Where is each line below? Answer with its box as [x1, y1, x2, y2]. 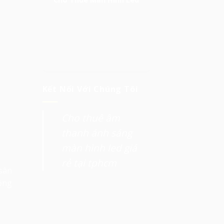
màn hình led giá [61, 140, 137, 154]
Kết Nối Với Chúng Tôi [42, 83, 138, 95]
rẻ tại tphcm [61, 155, 116, 169]
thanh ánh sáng [61, 125, 132, 139]
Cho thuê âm [61, 110, 120, 124]
